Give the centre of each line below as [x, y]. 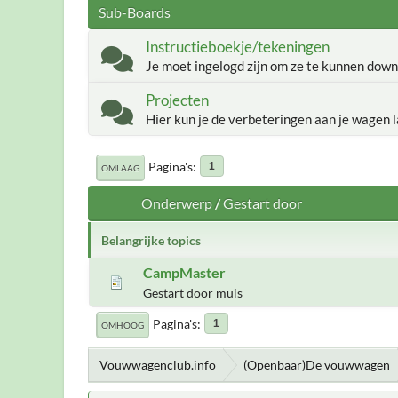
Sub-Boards [135, 12]
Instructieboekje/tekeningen [238, 47]
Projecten [177, 100]
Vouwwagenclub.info [158, 365]
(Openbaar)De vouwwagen [317, 365]
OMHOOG [123, 325]
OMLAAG [120, 167]
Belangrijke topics [151, 240]
